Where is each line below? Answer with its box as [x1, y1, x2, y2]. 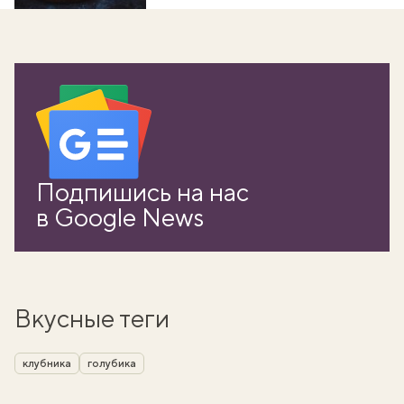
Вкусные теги [14, 302, 170, 333]
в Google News [36, 201, 204, 232]
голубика [87, 356, 136, 370]
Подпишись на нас [36, 176, 249, 207]
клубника [23, 356, 71, 370]
